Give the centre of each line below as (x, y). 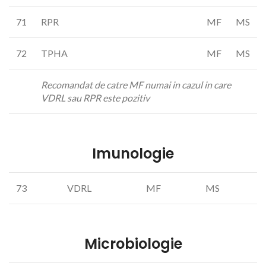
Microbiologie (133, 244)
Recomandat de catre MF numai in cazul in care (136, 85)
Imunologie (133, 153)
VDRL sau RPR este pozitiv (95, 98)
